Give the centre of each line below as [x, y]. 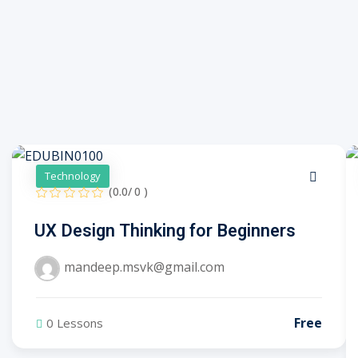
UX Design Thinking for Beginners [165, 231]
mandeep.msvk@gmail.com [144, 267]
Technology [73, 175]
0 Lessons [75, 323]
